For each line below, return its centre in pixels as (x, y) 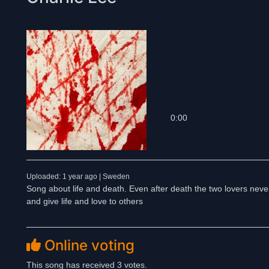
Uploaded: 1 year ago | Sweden (78, 177)
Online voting (88, 245)
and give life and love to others (85, 201)
